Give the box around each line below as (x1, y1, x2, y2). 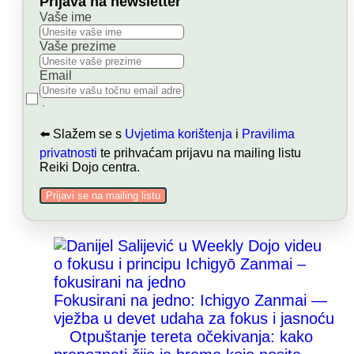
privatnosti (40, 145, 97, 160)
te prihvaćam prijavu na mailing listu (97, 145, 301, 160)
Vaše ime (40, 9, 92, 24)
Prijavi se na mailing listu (46, 189, 160, 201)
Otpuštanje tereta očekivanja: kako (70, 327, 313, 345)
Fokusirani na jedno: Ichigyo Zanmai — (54, 291, 327, 309)
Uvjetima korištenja (125, 126, 232, 141)
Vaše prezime (40, 39, 116, 53)
